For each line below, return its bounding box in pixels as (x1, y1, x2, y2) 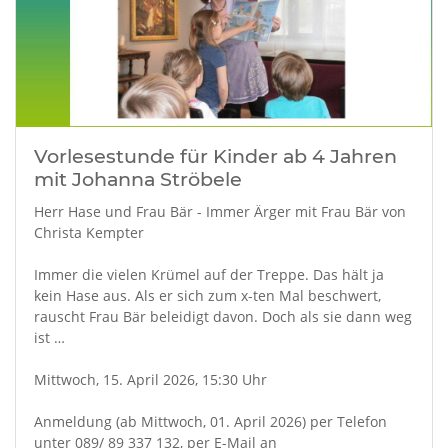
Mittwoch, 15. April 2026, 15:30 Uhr (33, 370, 267, 389)
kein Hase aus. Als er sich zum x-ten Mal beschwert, (33, 286, 381, 305)
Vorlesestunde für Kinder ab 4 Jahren (33, 143, 397, 168)
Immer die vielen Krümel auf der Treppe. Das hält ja (33, 265, 384, 284)
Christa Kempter (33, 223, 144, 242)
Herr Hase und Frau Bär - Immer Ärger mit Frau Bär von (33, 202, 406, 221)
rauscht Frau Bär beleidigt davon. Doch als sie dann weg (33, 307, 412, 326)
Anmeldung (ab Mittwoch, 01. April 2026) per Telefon (33, 412, 387, 431)
